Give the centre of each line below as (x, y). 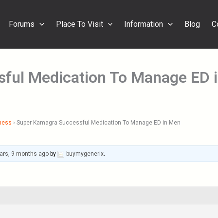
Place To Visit (79, 24)
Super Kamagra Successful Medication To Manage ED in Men (99, 123)
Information (144, 24)
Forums (22, 24)
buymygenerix (85, 154)
